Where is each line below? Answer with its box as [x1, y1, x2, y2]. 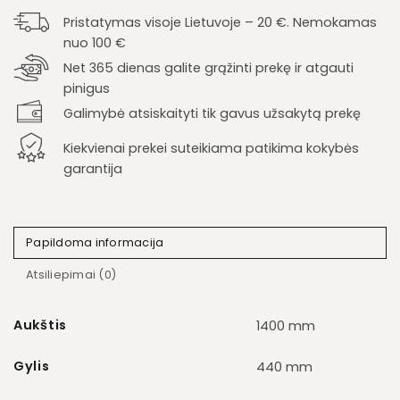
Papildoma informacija [26, 234, 164, 250]
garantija [63, 159, 122, 178]
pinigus [63, 79, 110, 98]
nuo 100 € [63, 34, 126, 53]
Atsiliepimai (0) [26, 266, 117, 282]
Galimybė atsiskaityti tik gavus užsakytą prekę [63, 104, 361, 123]
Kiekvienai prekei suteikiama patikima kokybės [63, 138, 359, 157]
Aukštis [13, 315, 68, 334]
